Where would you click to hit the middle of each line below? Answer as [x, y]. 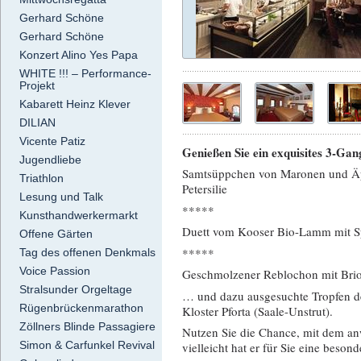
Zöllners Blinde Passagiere [87, 327]
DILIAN [37, 123]
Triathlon [41, 178]
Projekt [37, 86]
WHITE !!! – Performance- [85, 74]
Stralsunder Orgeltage [76, 290]
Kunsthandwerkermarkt [79, 216]
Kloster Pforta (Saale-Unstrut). [257, 311]
